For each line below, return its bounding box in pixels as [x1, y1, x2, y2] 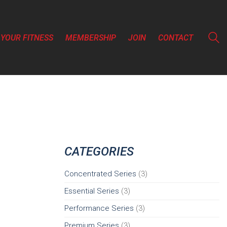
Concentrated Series [64, 169, 136, 178]
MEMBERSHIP [65, 32, 116, 43]
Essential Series [64, 186, 119, 196]
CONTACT [158, 32, 193, 43]
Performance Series [64, 203, 134, 213]
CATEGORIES [64, 144, 134, 159]
